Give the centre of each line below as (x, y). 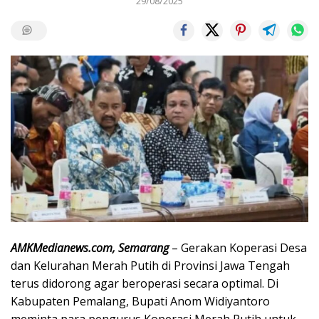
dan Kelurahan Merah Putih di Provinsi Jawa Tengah (150, 266)
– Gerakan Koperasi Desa (238, 248)
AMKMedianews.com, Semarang (90, 248)
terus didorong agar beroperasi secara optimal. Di (145, 284)
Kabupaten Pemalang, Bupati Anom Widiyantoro (140, 302)
